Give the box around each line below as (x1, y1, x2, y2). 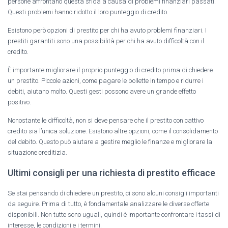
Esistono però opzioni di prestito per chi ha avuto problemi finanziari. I (8, 26, 207, 34)
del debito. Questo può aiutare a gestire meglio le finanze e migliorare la (8, 137, 212, 146)
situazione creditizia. (8, 148, 67, 156)
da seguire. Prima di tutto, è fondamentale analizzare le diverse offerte (8, 199, 209, 208)
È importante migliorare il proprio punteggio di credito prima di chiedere (8, 66, 213, 74)
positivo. (8, 98, 31, 106)
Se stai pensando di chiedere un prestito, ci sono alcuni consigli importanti (8, 189, 219, 197)
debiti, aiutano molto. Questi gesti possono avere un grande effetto (8, 87, 196, 95)
